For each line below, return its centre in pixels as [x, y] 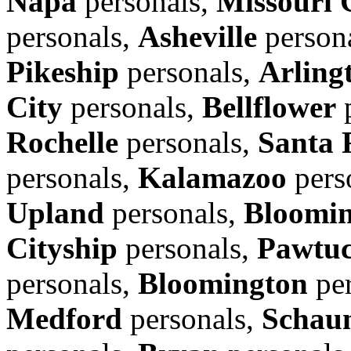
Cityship [62, 248]
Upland [55, 212]
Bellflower [269, 107]
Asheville [197, 36]
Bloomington [223, 283]
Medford [64, 318]
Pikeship [63, 71]
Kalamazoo [212, 177]
